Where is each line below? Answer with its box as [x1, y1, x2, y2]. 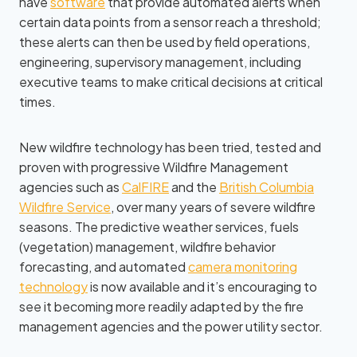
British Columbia [219, 178, 314, 195]
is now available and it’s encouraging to [88, 278, 317, 295]
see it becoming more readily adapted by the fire [19, 298, 304, 315]
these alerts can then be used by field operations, [19, 33, 310, 50]
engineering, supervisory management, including [19, 53, 301, 70]
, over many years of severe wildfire [111, 198, 316, 215]
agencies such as [19, 178, 122, 195]
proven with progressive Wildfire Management [19, 159, 288, 175]
